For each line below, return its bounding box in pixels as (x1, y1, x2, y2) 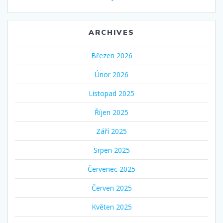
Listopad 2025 (89, 88, 134, 98)
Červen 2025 (91, 183, 132, 193)
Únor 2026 (95, 69, 128, 79)
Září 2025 (96, 126, 127, 136)
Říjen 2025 (95, 107, 128, 117)
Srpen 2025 (93, 145, 130, 155)
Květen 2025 (91, 202, 132, 212)
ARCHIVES (89, 27, 134, 37)
